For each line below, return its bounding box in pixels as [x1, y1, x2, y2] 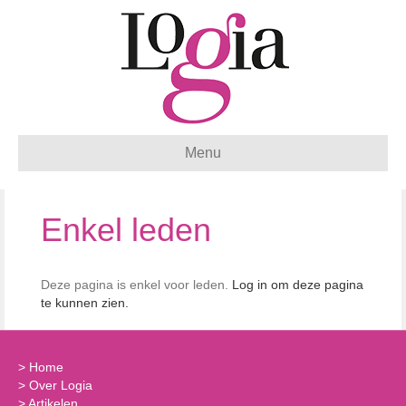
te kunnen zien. [41, 295, 129, 310]
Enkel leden [41, 211, 211, 248]
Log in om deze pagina [232, 277, 363, 292]
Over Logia [29, 378, 92, 392]
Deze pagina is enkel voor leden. [41, 277, 232, 292]
